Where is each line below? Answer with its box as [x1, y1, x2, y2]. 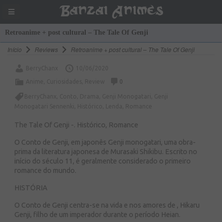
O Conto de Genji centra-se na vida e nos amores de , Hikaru [14, 201, 200, 209]
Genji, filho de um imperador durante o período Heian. [14, 211, 180, 219]
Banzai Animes [59, 3, 163, 21]
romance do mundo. [14, 166, 76, 174]
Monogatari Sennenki [14, 103, 74, 110]
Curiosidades [47, 78, 82, 85]
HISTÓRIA [14, 184, 48, 192]
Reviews [35, 45, 58, 54]
